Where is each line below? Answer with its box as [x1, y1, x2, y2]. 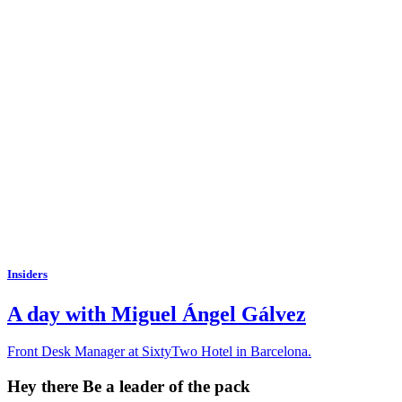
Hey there [7, 377, 78, 397]
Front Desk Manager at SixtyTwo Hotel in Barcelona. [7, 344, 311, 360]
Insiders [7, 267, 48, 282]
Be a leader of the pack [78, 377, 250, 397]
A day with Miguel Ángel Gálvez [7, 301, 306, 326]
